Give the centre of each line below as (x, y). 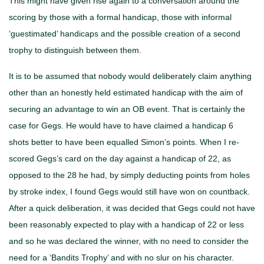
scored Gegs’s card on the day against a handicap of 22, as (120, 158)
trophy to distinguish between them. (75, 50)
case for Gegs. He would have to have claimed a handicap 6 (121, 125)
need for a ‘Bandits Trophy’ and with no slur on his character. (121, 257)
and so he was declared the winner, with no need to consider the (129, 241)
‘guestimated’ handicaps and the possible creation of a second (125, 33)
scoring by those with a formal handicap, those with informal (120, 17)
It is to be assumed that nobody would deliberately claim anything (130, 76)
